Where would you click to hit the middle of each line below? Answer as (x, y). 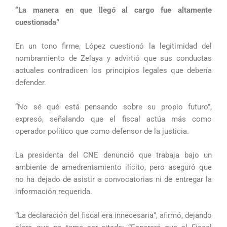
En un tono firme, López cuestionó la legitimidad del (113, 46)
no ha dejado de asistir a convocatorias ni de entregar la (113, 180)
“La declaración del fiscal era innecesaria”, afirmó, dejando (113, 216)
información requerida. (54, 192)
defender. (31, 83)
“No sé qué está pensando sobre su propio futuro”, (113, 107)
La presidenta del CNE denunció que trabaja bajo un (113, 155)
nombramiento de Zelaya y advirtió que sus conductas (113, 59)
